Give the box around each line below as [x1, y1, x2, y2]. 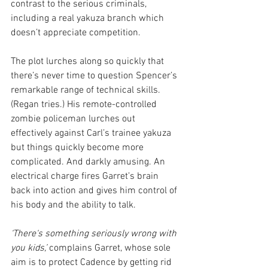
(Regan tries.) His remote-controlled [11, 98, 159, 111]
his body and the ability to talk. [11, 199, 136, 211]
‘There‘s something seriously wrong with [11, 227, 179, 240]
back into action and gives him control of [11, 184, 179, 197]
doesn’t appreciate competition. [11, 26, 141, 39]
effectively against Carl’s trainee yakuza [11, 127, 173, 139]
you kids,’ [11, 242, 47, 254]
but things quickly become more [11, 141, 146, 154]
